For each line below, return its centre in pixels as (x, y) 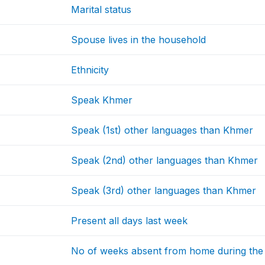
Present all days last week (130, 221)
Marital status (101, 10)
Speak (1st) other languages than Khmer (162, 130)
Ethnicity (90, 70)
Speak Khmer (102, 100)
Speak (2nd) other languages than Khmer (165, 161)
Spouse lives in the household (139, 40)
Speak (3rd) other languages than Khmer (164, 191)
